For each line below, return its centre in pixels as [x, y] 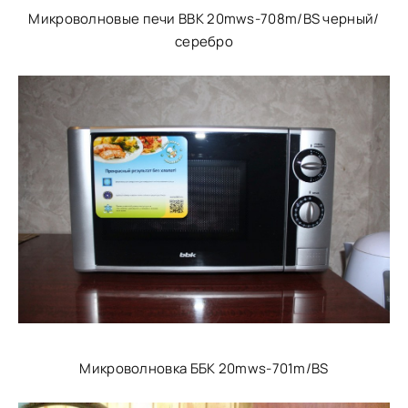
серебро [204, 42]
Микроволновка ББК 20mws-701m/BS [204, 369]
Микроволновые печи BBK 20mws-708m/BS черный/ [204, 19]
